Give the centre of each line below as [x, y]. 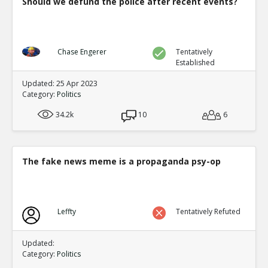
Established [196, 62]
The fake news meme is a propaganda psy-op [121, 161]
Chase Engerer [82, 51]
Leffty [66, 211]
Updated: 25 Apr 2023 [60, 83]
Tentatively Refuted [208, 211]
